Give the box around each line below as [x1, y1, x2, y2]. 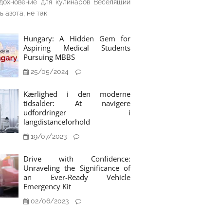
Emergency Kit [23, 182, 71, 191]
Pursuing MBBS [23, 52, 75, 62]
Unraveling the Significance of [23, 163, 130, 173]
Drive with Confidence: [23, 154, 130, 163]
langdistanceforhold [23, 117, 90, 127]
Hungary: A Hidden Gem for [23, 34, 130, 43]
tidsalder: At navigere [23, 98, 130, 108]
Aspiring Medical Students [23, 43, 130, 53]
